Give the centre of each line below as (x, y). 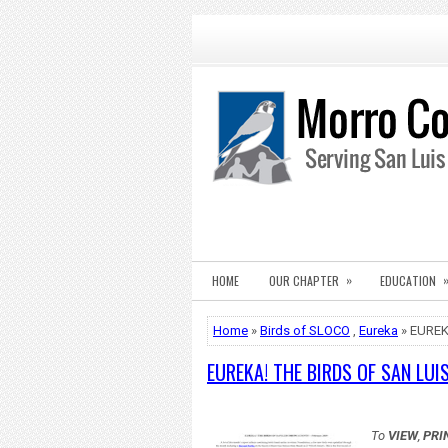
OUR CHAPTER (304, 280)
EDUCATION (408, 280)
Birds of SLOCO (305, 330)
